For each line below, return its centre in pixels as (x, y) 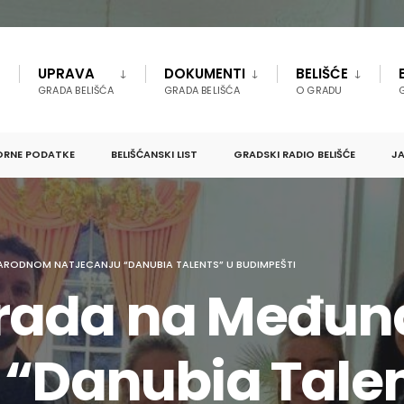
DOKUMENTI (204, 73)
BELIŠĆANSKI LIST (154, 155)
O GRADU (319, 90)
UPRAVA (66, 73)
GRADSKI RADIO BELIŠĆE (294, 155)
